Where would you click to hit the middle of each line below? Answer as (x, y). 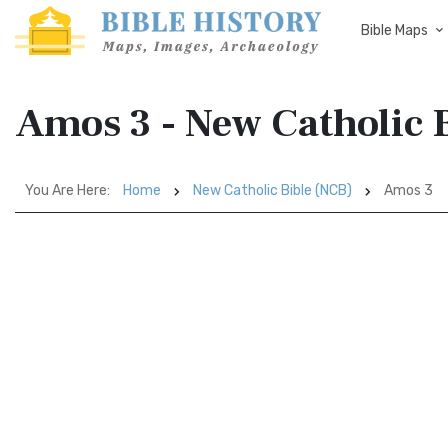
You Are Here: (67, 190)
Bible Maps (394, 30)
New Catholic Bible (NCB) (272, 190)
